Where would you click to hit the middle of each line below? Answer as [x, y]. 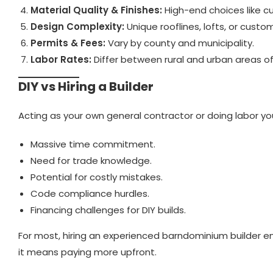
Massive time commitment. [93, 144]
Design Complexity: [77, 26]
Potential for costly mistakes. [97, 177]
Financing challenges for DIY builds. [108, 210]
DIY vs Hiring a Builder [86, 86]
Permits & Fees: [68, 43]
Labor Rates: [61, 59]
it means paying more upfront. [87, 252]
